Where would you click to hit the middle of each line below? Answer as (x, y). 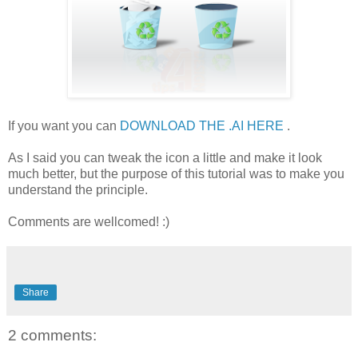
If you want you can (64, 125)
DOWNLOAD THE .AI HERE (202, 125)
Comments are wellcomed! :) (89, 221)
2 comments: (52, 335)
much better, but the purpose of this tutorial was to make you (176, 173)
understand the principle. (78, 189)
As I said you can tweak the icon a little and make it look (165, 157)
